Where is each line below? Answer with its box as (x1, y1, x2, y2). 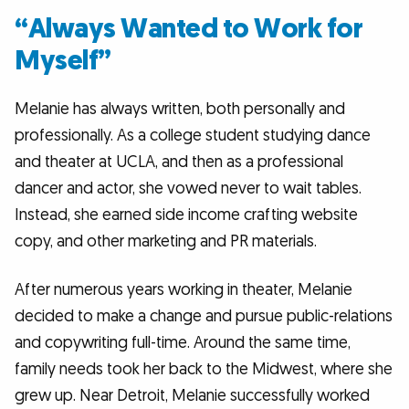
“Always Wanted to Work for (15, 10, 362, 47)
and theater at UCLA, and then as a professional (15, 151, 343, 173)
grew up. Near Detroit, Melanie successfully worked (15, 385, 370, 407)
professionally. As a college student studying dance (15, 124, 371, 146)
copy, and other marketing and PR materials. (15, 230, 317, 252)
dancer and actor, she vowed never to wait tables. (15, 177, 362, 199)
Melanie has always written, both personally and (15, 98, 345, 120)
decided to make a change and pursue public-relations (15, 306, 393, 328)
